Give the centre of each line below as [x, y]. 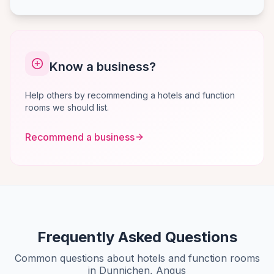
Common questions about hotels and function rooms [137, 258]
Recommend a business [80, 137]
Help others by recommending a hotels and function [130, 95]
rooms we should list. [67, 107]
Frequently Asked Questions [137, 237]
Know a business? [103, 67]
